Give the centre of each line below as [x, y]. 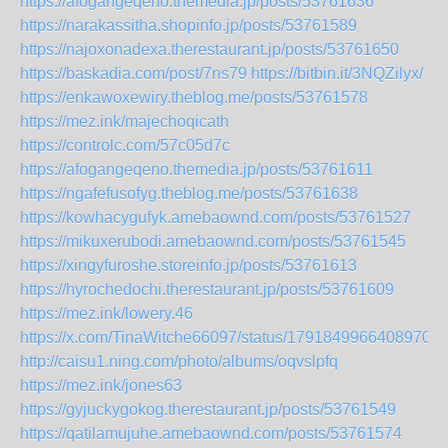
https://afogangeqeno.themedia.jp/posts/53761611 [196, 169]
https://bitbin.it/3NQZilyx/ [337, 73]
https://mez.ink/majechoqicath [124, 121]
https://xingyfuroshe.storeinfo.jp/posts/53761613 [188, 265]
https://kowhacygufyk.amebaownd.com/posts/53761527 [215, 217]
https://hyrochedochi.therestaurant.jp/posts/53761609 [207, 289]
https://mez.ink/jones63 [101, 385]
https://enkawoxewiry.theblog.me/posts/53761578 [194, 97]
